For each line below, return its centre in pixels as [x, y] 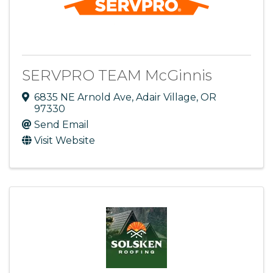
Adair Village [166, 97]
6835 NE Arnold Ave [83, 97]
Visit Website [65, 140]
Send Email [62, 124]
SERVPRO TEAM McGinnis [117, 76]
